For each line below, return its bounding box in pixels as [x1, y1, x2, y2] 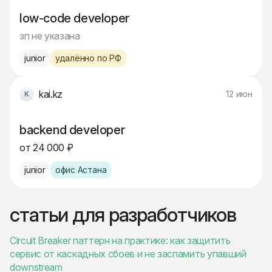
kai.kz [39, 88, 63, 101]
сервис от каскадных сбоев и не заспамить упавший [10, 248, 246, 260]
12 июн [226, 89, 253, 100]
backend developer [19, 123, 125, 138]
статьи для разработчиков [10, 203, 237, 227]
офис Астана [55, 165, 107, 175]
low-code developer [19, 11, 129, 26]
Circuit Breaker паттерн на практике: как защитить [10, 234, 231, 247]
